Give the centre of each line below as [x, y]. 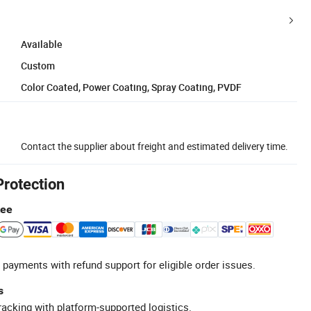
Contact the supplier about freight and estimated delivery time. [154, 146]
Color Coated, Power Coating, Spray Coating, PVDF [131, 87]
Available [42, 44]
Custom [38, 65]
